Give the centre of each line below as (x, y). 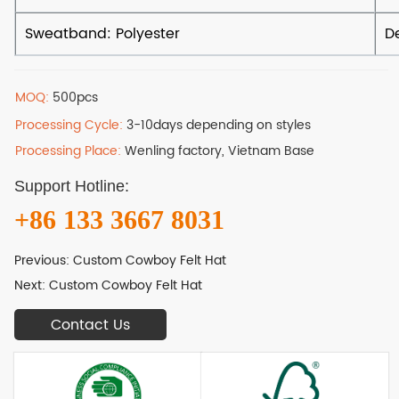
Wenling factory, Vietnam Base (220, 151)
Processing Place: (70, 151)
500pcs (76, 98)
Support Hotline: (74, 187)
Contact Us (91, 325)
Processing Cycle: (71, 126)
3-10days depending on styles (219, 126)
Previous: (44, 261)
